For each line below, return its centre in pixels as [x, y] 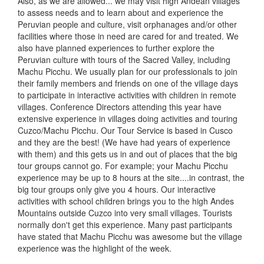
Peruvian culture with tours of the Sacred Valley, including [124, 60]
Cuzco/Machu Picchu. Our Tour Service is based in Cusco [125, 131]
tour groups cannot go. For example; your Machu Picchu [123, 166]
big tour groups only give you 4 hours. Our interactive [117, 189]
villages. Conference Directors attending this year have [120, 107]
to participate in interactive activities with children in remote [127, 95]
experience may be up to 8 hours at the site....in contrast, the [131, 178]
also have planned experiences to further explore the [116, 48]
